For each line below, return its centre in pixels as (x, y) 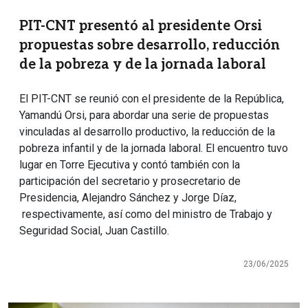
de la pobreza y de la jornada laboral (143, 65)
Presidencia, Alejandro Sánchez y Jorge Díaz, (128, 198)
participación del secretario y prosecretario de (130, 181)
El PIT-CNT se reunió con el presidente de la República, (152, 99)
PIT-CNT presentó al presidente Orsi (141, 26)
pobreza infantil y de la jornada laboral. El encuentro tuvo (154, 148)
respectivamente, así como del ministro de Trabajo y (146, 214)
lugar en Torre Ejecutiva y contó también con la (130, 165)
